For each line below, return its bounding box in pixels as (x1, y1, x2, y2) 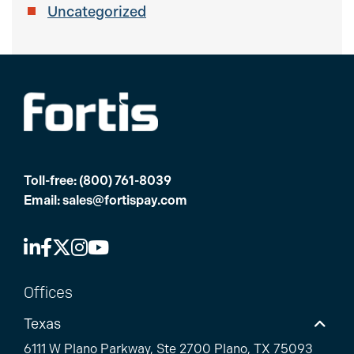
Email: (24, 193, 62, 209)
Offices (24, 281, 73, 303)
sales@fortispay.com (62, 193, 187, 209)
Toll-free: (24, 173, 79, 189)
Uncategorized (47, 3, 146, 21)
